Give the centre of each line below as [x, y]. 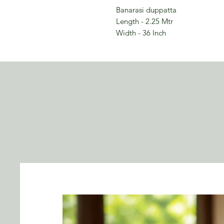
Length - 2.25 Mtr [144, 21]
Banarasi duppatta [146, 9]
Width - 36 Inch [141, 32]
